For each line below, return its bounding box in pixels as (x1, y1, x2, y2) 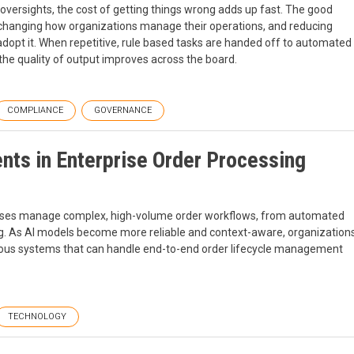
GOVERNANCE (94, 105, 152, 115)
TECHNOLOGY (8, 311, 66, 322)
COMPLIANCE (7, 105, 63, 115)
